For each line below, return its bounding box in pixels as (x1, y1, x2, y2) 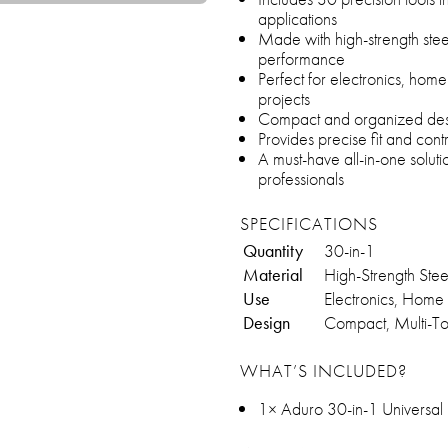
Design (243, 311, 290, 334)
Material (243, 263, 303, 286)
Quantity (243, 239, 303, 262)
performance (258, 47, 345, 70)
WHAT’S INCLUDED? (240, 359, 407, 382)
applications (258, 7, 337, 30)
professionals (258, 167, 344, 190)
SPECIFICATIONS (240, 212, 378, 235)
